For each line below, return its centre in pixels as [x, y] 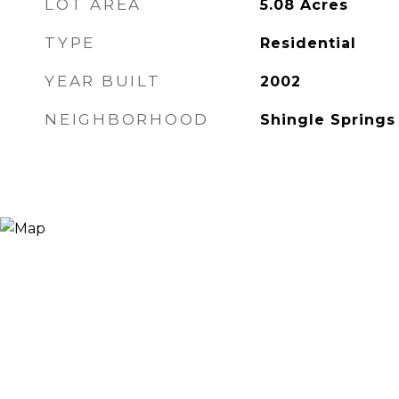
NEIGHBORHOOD [127, 119]
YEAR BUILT [103, 81]
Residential [308, 43]
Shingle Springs [327, 120]
